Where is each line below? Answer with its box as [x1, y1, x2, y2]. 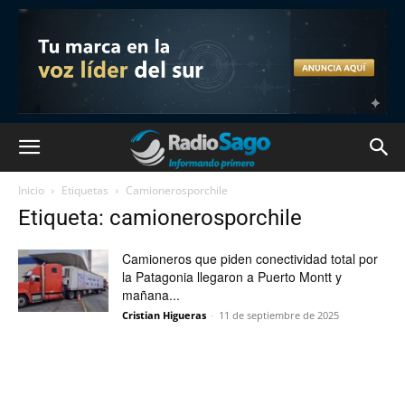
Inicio [18, 183, 44, 198]
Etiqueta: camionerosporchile [18, 205, 302, 231]
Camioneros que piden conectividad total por [122, 250, 378, 268]
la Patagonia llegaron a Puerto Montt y [122, 268, 342, 286]
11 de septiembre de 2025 [219, 308, 339, 322]
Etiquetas [61, 183, 108, 198]
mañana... [122, 286, 180, 304]
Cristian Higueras [122, 308, 206, 322]
